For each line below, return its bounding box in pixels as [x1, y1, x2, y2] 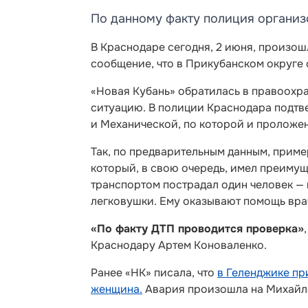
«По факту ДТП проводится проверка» [91, 221, 304, 236]
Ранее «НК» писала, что [91, 265, 217, 280]
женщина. [91, 282, 142, 296]
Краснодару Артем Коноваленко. [91, 238, 267, 252]
